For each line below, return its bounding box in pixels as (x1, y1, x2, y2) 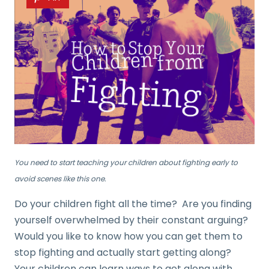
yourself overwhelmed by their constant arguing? (14, 213, 250, 227)
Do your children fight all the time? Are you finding (14, 196, 252, 211)
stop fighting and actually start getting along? (14, 245, 234, 259)
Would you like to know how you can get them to (14, 229, 243, 243)
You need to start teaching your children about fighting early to (14, 157, 238, 168)
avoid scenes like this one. (14, 173, 106, 184)
